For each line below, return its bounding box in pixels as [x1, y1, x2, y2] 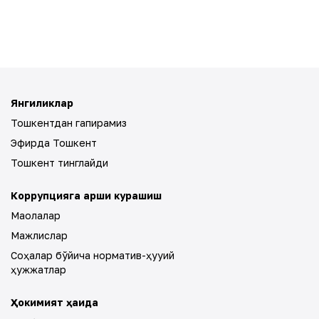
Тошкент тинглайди [11, 157, 108, 169]
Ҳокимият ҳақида [11, 296, 98, 308]
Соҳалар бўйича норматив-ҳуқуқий [11, 249, 174, 261]
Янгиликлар [11, 97, 73, 109]
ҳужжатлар [11, 263, 66, 276]
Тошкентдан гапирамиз [11, 117, 127, 129]
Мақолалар [11, 209, 61, 221]
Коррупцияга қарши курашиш [11, 189, 162, 202]
